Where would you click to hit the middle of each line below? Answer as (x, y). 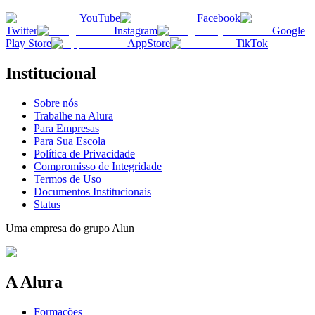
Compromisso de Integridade (98, 166)
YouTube (100, 18)
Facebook (219, 18)
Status (47, 204)
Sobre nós (56, 103)
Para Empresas (66, 128)
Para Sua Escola (70, 141)
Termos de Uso (67, 179)
